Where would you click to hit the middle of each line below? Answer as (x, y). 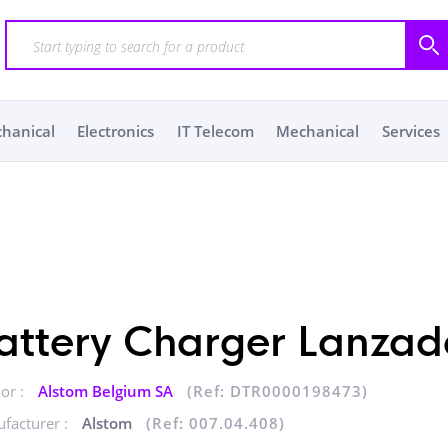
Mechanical (318, 131)
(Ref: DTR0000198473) (277, 391)
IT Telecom (215, 131)
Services (410, 131)
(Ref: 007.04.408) (215, 423)
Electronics (116, 131)
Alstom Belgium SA (107, 391)
